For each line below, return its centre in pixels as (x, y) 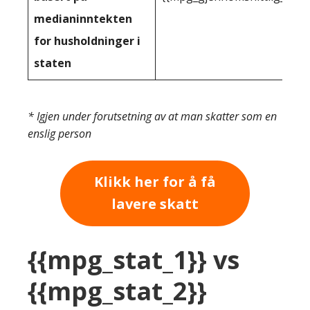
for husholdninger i (87, 41)
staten (53, 63)
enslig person (60, 134)
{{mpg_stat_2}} (117, 291)
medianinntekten (83, 19)
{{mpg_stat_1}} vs (134, 259)
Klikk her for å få (155, 182)
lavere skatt (155, 204)
